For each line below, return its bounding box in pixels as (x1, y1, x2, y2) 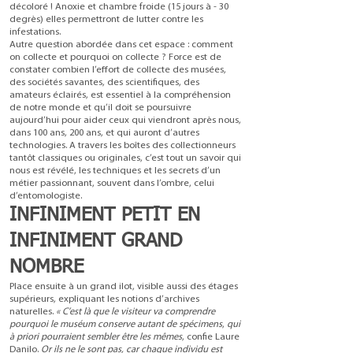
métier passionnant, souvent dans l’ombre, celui (9, 179, 214, 188)
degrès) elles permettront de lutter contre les (9, 15, 203, 24)
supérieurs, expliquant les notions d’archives (9, 295, 199, 304)
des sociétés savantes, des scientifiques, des (9, 78, 199, 87)
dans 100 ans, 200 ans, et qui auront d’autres (9, 128, 199, 138)
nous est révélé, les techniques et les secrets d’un (9, 166, 221, 176)
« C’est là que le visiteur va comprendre (56, 307, 215, 317)
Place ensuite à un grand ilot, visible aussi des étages (9, 282, 238, 292)
